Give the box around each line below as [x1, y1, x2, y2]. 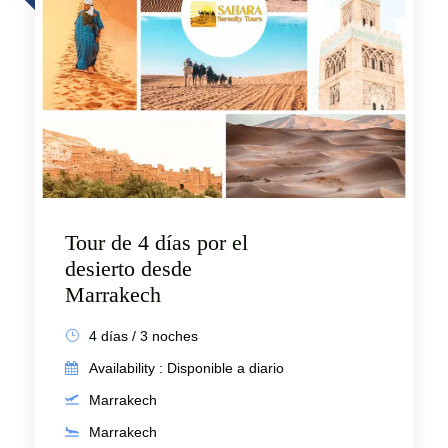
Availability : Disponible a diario [89, 360, 284, 377]
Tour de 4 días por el [65, 230, 248, 256]
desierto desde [65, 256, 192, 282]
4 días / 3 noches [89, 328, 198, 345]
